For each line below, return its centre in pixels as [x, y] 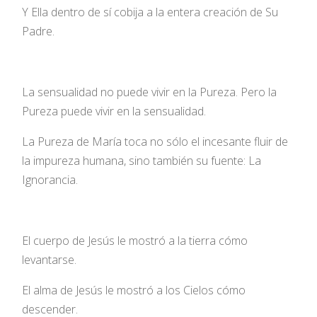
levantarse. [50, 259]
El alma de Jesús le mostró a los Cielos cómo [134, 290]
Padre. [39, 31]
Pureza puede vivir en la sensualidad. [114, 111]
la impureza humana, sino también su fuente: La [142, 160]
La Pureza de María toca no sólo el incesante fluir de [155, 141]
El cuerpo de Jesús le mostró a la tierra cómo [135, 240]
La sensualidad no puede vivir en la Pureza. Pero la [150, 92]
